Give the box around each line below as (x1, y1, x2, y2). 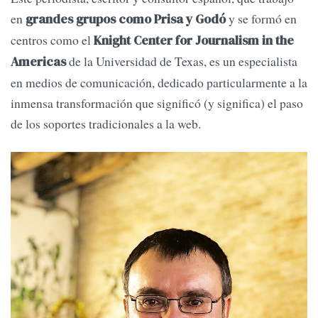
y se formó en (229, 10, 297, 28)
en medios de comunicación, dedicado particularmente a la (11, 74, 307, 92)
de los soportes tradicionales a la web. (11, 115, 201, 133)
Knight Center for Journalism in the (94, 32, 294, 50)
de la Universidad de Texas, (69, 53, 207, 70)
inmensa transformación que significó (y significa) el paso (11, 94, 303, 112)
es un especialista (209, 53, 297, 70)
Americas (11, 53, 69, 71)
